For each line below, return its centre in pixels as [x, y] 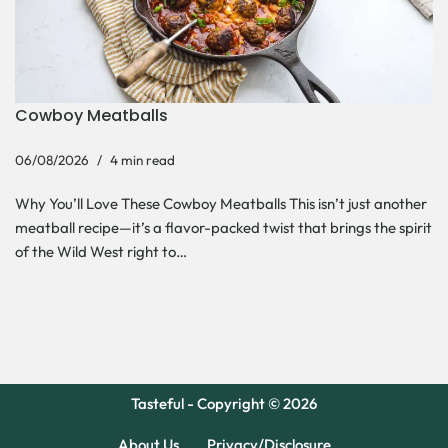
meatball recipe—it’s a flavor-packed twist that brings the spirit [223, 228]
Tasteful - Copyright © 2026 [224, 404]
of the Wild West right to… [102, 252]
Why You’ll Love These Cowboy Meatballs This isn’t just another [221, 204]
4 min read [142, 160]
